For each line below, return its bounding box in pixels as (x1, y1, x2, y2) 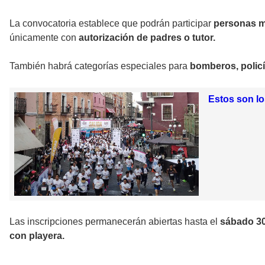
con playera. (9, 231, 64, 241)
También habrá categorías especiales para (9, 60, 190, 71)
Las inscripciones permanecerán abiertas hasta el (9, 216, 220, 227)
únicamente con (9, 32, 79, 43)
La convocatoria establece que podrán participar (9, 18, 214, 28)
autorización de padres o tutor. (79, 32, 215, 43)
